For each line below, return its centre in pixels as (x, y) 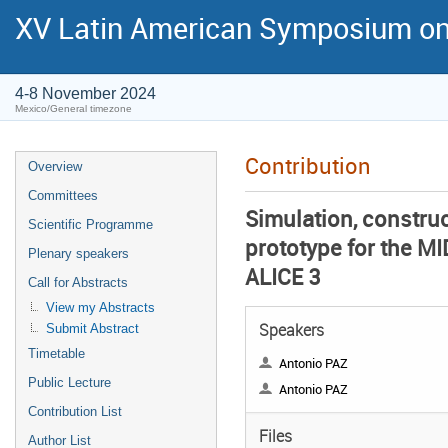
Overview (55, 166)
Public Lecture (69, 382)
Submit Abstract (92, 328)
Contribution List (75, 411)
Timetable (56, 353)
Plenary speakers (78, 253)
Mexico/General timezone (73, 108)
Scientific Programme (90, 224)
